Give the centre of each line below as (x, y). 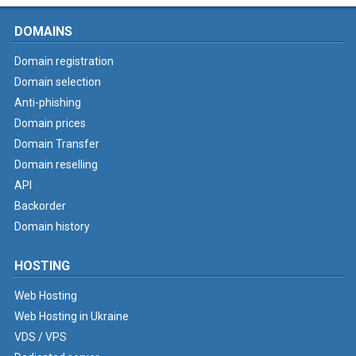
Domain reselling (56, 164)
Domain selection (58, 82)
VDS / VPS (41, 337)
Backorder (40, 206)
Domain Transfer (57, 144)
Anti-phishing (48, 103)
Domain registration (64, 61)
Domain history (52, 226)
